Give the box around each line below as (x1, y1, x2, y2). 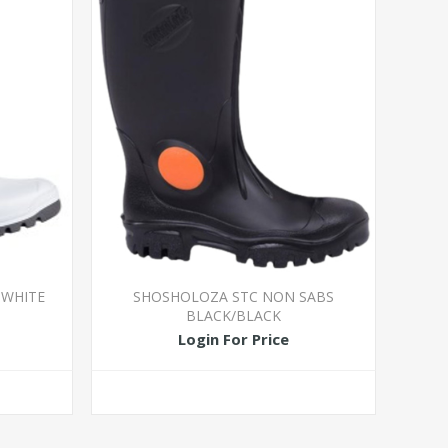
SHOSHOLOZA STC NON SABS (133, 287, 335, 307)
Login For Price (178, 328, 290, 349)
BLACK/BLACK (186, 306, 282, 326)
